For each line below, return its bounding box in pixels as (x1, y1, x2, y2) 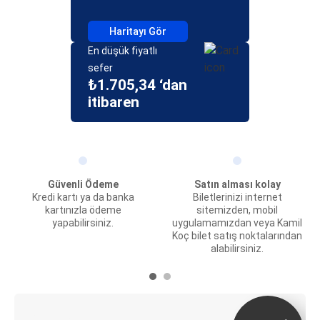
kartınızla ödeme (44, 204, 121, 216)
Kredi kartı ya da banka (31, 191, 134, 203)
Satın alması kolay (194, 179, 281, 190)
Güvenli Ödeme (47, 179, 119, 190)
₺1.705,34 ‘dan (88, 76, 187, 94)
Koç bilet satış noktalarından (172, 230, 302, 241)
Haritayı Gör (109, 26, 166, 37)
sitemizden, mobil (196, 204, 278, 216)
